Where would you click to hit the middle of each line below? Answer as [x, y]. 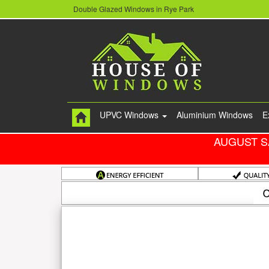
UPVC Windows [130, 115]
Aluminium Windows [215, 115]
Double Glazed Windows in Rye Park [134, 9]
